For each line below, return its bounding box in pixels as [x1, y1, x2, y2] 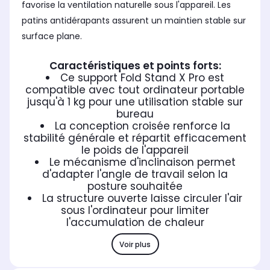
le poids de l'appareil [81, 143, 189, 158]
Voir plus [119, 239, 151, 250]
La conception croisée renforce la [54, 119, 230, 134]
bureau [116, 107, 154, 122]
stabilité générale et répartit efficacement [24, 131, 246, 146]
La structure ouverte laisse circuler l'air [42, 191, 242, 206]
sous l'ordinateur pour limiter [61, 203, 209, 218]
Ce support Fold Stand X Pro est [60, 71, 224, 86]
